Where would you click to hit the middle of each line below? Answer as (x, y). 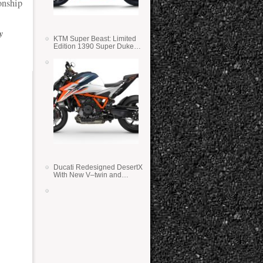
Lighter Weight (77, 183)
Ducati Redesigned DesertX (98, 167)
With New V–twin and (87, 175)
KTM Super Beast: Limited (83, 39)
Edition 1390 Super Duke (94, 46)
